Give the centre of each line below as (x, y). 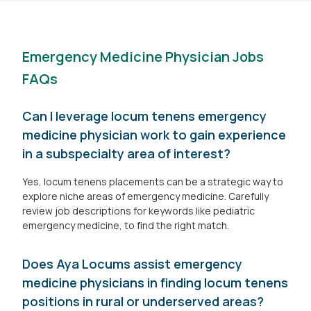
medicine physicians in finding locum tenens (155, 283)
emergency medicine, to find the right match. (126, 225)
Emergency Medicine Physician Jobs (143, 57)
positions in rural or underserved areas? (143, 301)
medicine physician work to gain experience (154, 135)
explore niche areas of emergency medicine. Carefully (145, 196)
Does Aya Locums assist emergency (132, 264)
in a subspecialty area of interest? (126, 153)
